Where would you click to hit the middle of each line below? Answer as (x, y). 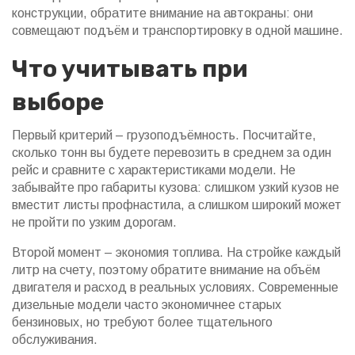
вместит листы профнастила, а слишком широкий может (177, 205)
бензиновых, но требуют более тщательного (142, 322)
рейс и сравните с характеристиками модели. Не (154, 170)
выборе (58, 102)
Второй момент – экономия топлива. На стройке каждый (176, 252)
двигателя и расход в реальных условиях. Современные (175, 287)
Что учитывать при (130, 69)
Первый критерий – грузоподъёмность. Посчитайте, (164, 135)
